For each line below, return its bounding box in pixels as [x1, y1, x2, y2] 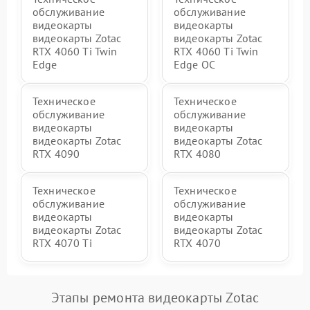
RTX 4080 [174, 146, 221, 161]
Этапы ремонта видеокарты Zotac [51, 288, 259, 307]
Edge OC [174, 57, 216, 71]
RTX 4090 [33, 146, 80, 161]
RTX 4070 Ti [33, 235, 92, 250]
